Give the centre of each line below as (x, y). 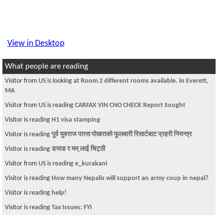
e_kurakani (91, 164)
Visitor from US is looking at (43, 81)
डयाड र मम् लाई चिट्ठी (78, 149)
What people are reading (46, 66)
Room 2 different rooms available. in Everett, (145, 81)
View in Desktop (36, 44)
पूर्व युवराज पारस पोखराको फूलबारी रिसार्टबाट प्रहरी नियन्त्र (122, 135)
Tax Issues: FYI (72, 208)
